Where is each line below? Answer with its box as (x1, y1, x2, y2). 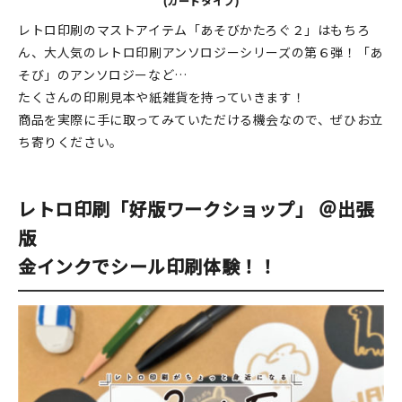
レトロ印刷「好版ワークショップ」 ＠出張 (18, 196, 375, 222)
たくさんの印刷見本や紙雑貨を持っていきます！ (18, 88, 306, 106)
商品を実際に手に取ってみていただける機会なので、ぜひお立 (18, 110, 383, 128)
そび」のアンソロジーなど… (18, 66, 188, 83)
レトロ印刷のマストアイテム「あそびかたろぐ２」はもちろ (18, 21, 371, 39)
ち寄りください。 (18, 133, 123, 151)
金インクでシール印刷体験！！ (18, 253, 277, 279)
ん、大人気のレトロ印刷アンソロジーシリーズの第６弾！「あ (18, 43, 383, 61)
